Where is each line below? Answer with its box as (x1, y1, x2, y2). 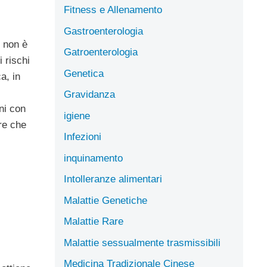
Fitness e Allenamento (64, 4, 162, 15)
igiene (64, 110, 90, 122)
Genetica (64, 67, 104, 79)
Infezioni (64, 131, 101, 142)
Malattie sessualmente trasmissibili (64, 237, 221, 249)
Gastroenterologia (64, 25, 143, 37)
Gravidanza (64, 89, 115, 100)
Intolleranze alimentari (64, 173, 162, 185)
